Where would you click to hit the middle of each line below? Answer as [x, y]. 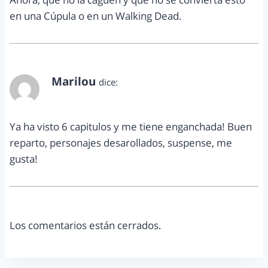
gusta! [24, 159]
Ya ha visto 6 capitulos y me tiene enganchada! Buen [131, 127]
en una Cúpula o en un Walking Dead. [96, 16]
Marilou [74, 82]
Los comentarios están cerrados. [86, 226]
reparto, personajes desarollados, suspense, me [121, 143]
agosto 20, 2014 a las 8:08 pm [110, 95]
